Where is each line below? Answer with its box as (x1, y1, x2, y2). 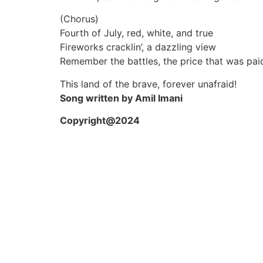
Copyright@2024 (60, 114, 140, 127)
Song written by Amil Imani (60, 92, 183, 104)
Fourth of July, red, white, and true (60, 27, 213, 39)
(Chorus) (60, 13, 99, 25)
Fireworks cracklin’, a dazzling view (60, 41, 216, 53)
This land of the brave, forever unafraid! (60, 77, 237, 90)
